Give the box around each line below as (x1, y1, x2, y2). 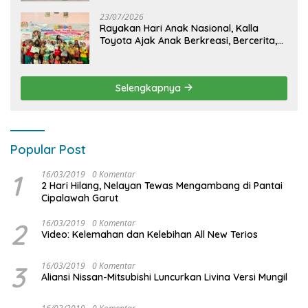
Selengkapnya (115, 81, 184, 94)
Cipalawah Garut (41, 191, 118, 204)
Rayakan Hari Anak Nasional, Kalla (100, 21, 258, 34)
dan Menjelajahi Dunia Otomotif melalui (100, 46, 280, 59)
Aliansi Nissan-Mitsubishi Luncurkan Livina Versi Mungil (41, 270, 287, 283)
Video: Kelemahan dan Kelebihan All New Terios (41, 228, 258, 241)
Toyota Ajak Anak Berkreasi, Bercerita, (100, 34, 277, 47)
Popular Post (10, 141, 86, 157)
